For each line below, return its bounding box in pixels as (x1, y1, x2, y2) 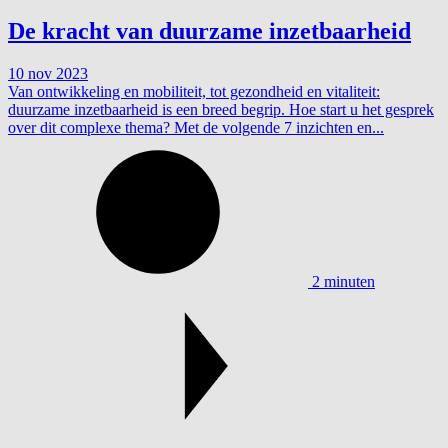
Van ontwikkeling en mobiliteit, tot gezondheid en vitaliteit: (8, 83, 380, 101)
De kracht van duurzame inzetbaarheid (8, 18, 411, 45)
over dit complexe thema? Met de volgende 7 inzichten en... (8, 119, 384, 137)
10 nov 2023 (8, 65, 88, 83)
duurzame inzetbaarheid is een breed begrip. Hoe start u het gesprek (8, 101, 434, 119)
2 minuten (312, 273, 375, 291)
